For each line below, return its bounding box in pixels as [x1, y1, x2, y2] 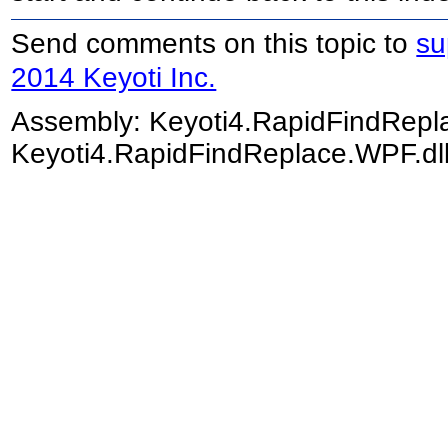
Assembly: [11, 105, 150, 137]
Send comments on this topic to [11, 27, 417, 59]
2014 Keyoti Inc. [11, 62, 217, 94]
